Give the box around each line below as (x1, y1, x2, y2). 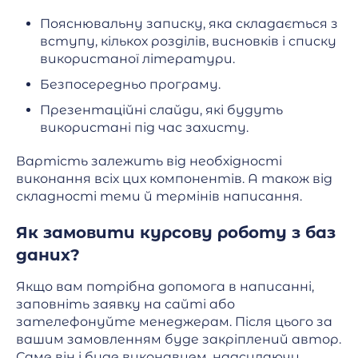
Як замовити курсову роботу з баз (16, 223, 336, 243)
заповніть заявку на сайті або (16, 296, 235, 312)
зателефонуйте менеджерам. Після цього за (16, 314, 332, 330)
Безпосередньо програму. (40, 77, 221, 93)
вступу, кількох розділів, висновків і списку (40, 34, 336, 50)
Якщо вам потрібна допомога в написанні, (16, 279, 314, 295)
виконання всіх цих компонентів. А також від (16, 171, 332, 187)
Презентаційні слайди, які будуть (40, 102, 283, 118)
